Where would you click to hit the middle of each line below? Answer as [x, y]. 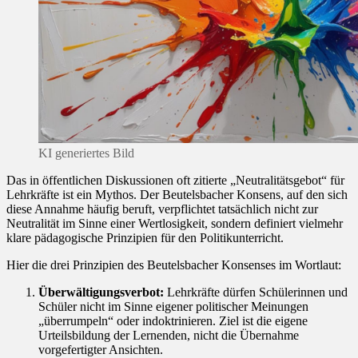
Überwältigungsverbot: [101, 292]
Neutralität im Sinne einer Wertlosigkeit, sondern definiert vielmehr [175, 223]
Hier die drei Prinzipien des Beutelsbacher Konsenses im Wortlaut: [174, 265]
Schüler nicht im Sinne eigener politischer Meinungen [173, 306]
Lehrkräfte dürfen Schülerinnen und [256, 292]
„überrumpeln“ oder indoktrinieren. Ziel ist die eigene [173, 320]
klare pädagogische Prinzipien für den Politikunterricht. [145, 237]
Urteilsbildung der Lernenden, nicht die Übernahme [169, 335]
